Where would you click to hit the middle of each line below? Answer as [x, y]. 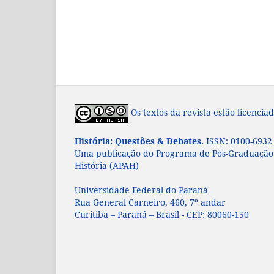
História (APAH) [107, 165]
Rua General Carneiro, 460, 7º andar [150, 202]
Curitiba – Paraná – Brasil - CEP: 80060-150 [162, 214]
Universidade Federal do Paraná [141, 190]
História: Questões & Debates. [139, 141]
